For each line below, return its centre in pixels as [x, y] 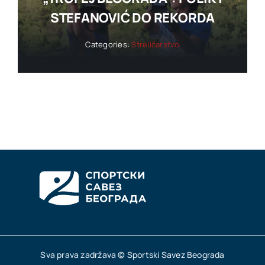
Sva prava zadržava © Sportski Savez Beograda [132, 254]
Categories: [109, 45]
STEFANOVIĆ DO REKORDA [132, 18]
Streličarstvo [156, 45]
